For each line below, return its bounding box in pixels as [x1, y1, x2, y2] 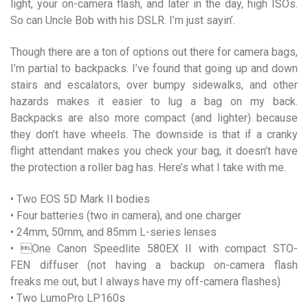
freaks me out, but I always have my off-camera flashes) [10, 274, 280, 288]
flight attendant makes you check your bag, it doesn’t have [10, 144, 298, 157]
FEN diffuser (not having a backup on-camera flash [10, 258, 298, 272]
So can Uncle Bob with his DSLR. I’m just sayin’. [10, 13, 235, 27]
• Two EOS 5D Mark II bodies [10, 192, 150, 206]
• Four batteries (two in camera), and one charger [10, 208, 241, 222]
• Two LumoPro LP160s [10, 291, 125, 305]
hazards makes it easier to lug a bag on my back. [10, 94, 298, 108]
